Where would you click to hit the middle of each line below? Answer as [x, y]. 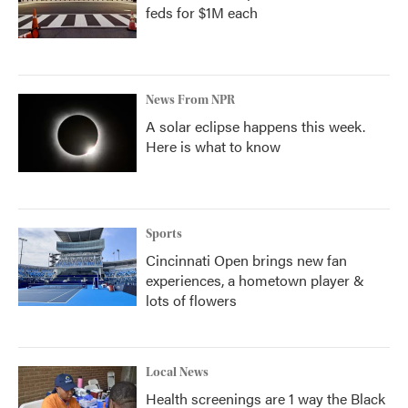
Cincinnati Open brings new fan [246, 260]
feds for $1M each [202, 12]
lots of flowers [191, 300]
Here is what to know [213, 146]
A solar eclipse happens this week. [255, 126]
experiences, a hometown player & [255, 280]
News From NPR [190, 100]
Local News [177, 372]
